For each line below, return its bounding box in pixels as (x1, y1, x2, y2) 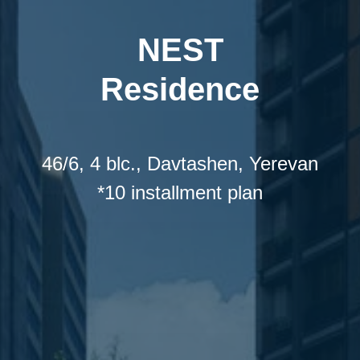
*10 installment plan (97, 182, 263, 203)
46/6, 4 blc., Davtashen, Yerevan (42, 153, 318, 174)
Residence (100, 72, 260, 107)
